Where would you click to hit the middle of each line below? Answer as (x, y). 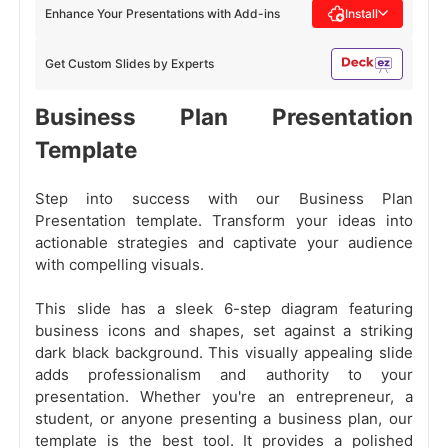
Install (361, 13)
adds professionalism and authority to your (224, 375)
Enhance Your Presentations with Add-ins (162, 13)
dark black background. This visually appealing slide (224, 353)
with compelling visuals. (119, 265)
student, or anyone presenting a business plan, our (224, 419)
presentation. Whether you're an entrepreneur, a (224, 397)
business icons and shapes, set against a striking (224, 331)
